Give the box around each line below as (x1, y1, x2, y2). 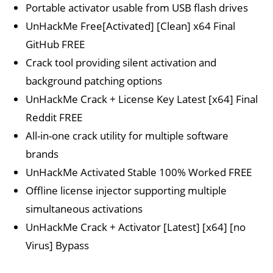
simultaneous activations (26, 202, 143, 216)
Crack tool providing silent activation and (26, 55, 217, 69)
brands (26, 147, 59, 161)
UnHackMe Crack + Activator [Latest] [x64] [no (26, 220, 246, 234)
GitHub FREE (26, 37, 85, 51)
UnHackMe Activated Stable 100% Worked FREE (26, 165, 252, 179)
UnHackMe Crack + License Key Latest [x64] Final (26, 92, 258, 106)
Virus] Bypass (26, 238, 90, 252)
